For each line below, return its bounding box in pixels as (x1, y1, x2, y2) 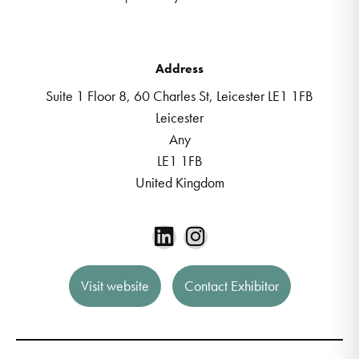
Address (155, 59, 204, 77)
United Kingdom (135, 172, 224, 192)
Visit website (80, 276, 149, 296)
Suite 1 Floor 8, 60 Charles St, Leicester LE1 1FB (46, 86, 313, 105)
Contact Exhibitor (184, 276, 279, 296)
